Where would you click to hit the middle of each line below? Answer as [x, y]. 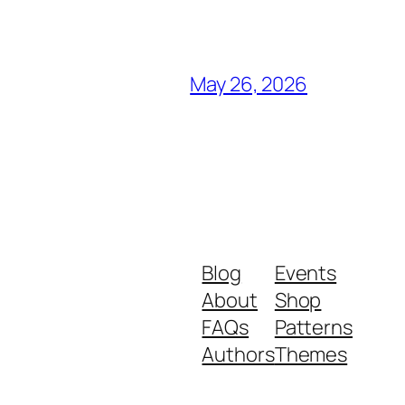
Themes [311, 355]
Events [306, 273]
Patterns [313, 328]
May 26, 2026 [249, 85]
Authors [238, 355]
